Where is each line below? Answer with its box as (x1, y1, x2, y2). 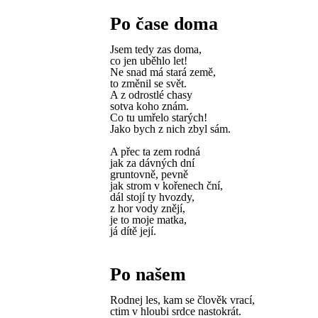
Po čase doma (110, 13, 218, 34)
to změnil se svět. (110, 77, 187, 89)
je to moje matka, (110, 214, 187, 226)
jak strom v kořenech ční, (110, 180, 223, 192)
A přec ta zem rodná (110, 146, 200, 158)
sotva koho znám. (110, 100, 189, 112)
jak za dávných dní (110, 157, 194, 169)
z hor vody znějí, (110, 202, 185, 214)
